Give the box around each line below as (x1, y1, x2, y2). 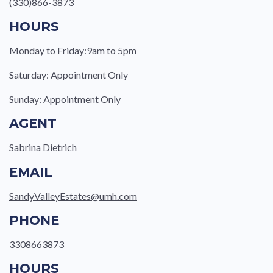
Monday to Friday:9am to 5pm (9, 44, 136, 56)
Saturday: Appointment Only (9, 69, 128, 80)
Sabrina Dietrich (9, 141, 77, 154)
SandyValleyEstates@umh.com (9, 190, 137, 202)
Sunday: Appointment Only (9, 93, 121, 105)
